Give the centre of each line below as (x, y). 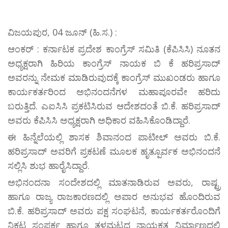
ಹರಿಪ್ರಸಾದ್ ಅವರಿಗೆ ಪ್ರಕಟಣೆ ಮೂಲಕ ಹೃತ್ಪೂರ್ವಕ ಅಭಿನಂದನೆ (114, 151)
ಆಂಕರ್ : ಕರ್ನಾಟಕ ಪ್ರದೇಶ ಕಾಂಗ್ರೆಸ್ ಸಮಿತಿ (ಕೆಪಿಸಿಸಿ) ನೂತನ (114, 49)
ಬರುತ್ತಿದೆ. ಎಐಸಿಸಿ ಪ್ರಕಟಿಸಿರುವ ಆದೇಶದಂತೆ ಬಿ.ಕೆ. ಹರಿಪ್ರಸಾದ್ (114, 106)
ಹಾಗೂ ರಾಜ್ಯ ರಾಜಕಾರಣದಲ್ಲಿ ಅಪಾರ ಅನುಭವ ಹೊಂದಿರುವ (114, 197)
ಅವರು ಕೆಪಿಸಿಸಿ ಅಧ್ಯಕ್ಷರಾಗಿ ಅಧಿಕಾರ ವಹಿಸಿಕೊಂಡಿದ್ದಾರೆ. (99, 120)
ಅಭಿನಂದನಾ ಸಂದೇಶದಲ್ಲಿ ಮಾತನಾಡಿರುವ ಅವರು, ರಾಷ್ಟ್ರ (114, 182)
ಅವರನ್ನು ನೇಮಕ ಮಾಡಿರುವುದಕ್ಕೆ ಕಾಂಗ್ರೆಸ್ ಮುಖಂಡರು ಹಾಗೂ (114, 78)
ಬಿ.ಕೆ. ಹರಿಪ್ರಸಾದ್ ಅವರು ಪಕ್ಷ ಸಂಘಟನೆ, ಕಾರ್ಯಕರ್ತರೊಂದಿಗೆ (114, 211)
